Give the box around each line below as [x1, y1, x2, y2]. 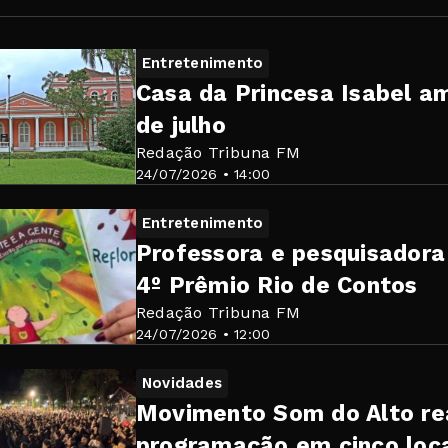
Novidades [142, 373, 223, 392]
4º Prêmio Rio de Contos [136, 271, 418, 299]
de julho [136, 111, 226, 139]
